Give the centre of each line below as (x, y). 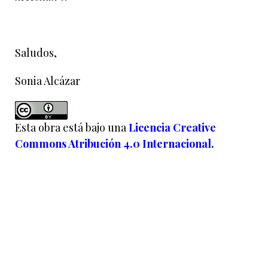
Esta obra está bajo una (72, 127)
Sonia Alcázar (48, 81)
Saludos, (36, 53)
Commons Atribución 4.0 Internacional (113, 144)
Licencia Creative (172, 127)
